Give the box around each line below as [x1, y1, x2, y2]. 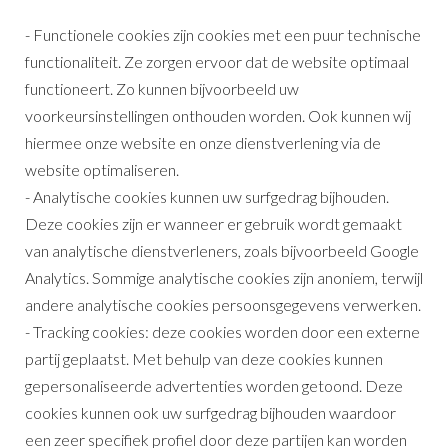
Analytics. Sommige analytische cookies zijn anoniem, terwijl [25, 267, 423, 287]
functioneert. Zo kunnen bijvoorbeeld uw [25, 78, 299, 98]
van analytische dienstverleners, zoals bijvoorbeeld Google [25, 240, 419, 260]
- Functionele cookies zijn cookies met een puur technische [25, 24, 421, 44]
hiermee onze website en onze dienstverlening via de [25, 132, 381, 152]
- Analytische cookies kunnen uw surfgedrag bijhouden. [25, 186, 389, 206]
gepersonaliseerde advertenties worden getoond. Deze [25, 375, 403, 395]
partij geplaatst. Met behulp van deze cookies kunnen [25, 348, 383, 368]
